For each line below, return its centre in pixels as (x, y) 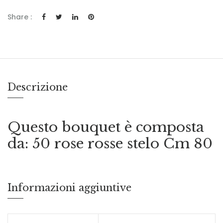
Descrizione (38, 87)
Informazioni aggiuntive (69, 188)
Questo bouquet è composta (106, 127)
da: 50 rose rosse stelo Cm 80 (110, 144)
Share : (20, 17)
